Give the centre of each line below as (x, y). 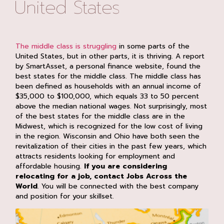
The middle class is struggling (66, 46)
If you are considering (126, 166)
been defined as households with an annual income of (108, 86)
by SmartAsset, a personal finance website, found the (108, 66)
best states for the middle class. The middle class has (108, 76)
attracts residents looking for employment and (95, 156)
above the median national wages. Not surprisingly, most (111, 106)
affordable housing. (50, 166)
